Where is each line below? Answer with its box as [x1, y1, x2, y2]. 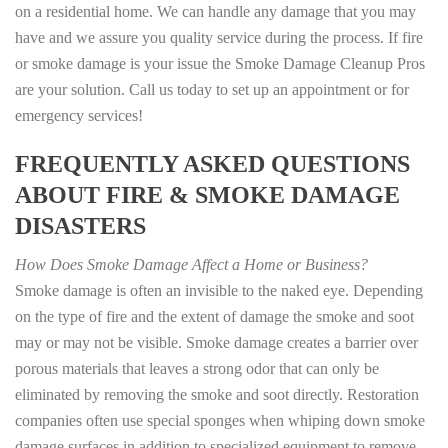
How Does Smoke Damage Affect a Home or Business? [15, 256, 368, 274]
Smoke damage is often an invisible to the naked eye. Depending [15, 282, 423, 300]
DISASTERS [15, 213, 146, 240]
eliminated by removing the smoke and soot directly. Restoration [15, 386, 419, 404]
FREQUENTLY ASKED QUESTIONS [15, 151, 410, 178]
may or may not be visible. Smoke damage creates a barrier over [15, 334, 418, 352]
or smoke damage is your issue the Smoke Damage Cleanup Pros [15, 55, 425, 73]
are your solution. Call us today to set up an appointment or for [15, 81, 409, 99]
